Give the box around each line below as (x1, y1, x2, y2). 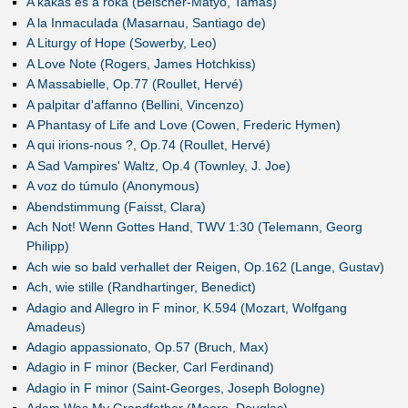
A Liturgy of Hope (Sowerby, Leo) (25, 36, 217, 51)
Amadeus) (25, 319, 86, 334)
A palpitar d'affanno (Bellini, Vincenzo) (25, 97, 244, 112)
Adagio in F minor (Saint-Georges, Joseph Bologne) (25, 380, 325, 395)
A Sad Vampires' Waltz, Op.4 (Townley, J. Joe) (25, 158, 291, 173)
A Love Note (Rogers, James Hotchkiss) (25, 56, 256, 71)
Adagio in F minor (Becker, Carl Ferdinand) (25, 360, 274, 375)
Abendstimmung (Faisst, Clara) (25, 199, 206, 214)
